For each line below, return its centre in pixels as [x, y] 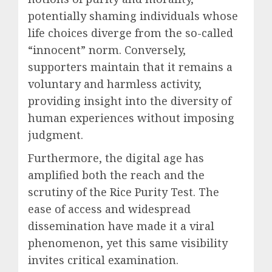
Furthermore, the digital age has [116, 158]
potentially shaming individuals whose [133, 16]
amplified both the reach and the [116, 175]
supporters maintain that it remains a [130, 67]
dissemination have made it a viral [121, 226]
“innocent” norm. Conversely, [107, 50]
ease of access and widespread [109, 209]
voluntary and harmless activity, [115, 84]
